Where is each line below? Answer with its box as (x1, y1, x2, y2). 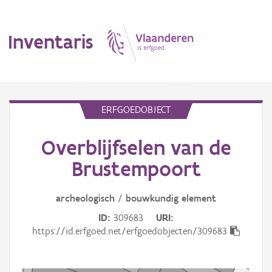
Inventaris (8, 29, 93, 53)
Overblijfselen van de (41, 135, 231, 161)
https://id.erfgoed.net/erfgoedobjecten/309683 (32, 225, 227, 237)
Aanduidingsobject (9, 169, 78, 180)
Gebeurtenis (9, 248, 54, 259)
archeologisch (56, 192, 115, 205)
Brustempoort (71, 156, 201, 182)
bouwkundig (126, 192, 178, 205)
